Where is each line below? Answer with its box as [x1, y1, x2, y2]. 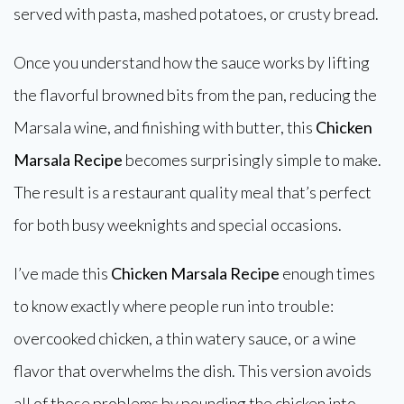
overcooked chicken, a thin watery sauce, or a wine [14, 328, 356, 348]
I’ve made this [14, 263, 111, 283]
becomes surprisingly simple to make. [123, 150, 381, 170]
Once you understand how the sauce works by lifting [14, 52, 370, 72]
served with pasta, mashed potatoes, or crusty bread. [14, 4, 379, 23]
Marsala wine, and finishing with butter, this [14, 117, 316, 137]
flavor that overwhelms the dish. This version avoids [14, 361, 372, 381]
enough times [280, 263, 375, 283]
